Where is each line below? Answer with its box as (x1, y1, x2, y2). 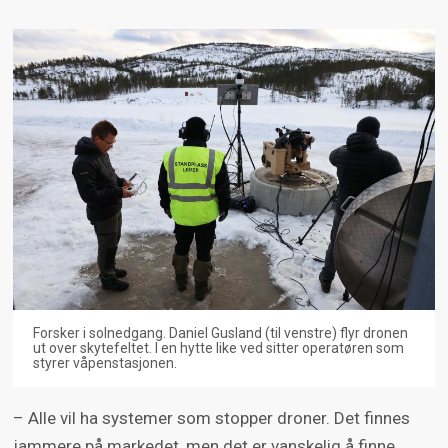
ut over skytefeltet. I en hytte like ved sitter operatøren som (32, 340, 404, 357)
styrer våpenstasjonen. (32, 355, 177, 372)
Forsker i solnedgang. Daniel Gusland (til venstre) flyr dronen (32, 325, 408, 342)
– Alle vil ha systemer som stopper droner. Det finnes (12, 408, 410, 429)
